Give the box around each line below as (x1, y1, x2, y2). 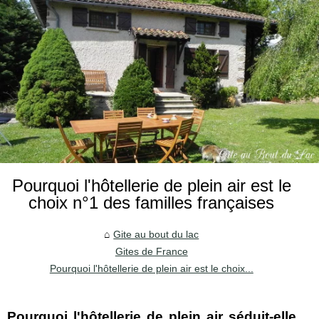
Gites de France (115, 245, 188, 257)
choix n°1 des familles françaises (28, 192, 275, 212)
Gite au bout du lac (113, 228, 199, 240)
